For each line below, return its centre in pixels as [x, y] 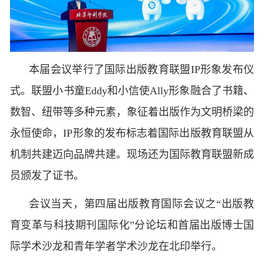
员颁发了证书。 [47, 175]
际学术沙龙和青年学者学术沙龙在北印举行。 [116, 246]
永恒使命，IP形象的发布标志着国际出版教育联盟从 [132, 133]
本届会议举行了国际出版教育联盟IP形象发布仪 [141, 69]
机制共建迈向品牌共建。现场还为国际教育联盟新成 [132, 154]
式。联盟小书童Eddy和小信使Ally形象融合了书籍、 [132, 90]
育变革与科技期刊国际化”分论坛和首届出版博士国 [132, 225]
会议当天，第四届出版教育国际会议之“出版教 [141, 204]
